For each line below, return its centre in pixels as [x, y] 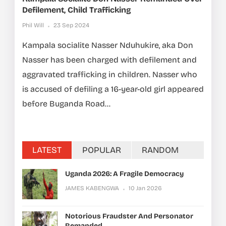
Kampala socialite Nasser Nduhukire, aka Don [108, 45]
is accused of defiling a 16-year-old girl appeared [113, 89]
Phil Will [33, 25]
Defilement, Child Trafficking [77, 10]
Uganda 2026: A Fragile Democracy [124, 174]
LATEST [47, 150]
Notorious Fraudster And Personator [129, 216]
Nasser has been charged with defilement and [109, 60]
